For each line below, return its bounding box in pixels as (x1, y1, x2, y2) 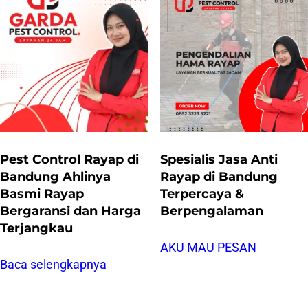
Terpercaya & (159, 186, 244, 201)
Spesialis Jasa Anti (159, 151, 278, 166)
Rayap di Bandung (159, 168, 278, 184)
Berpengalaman (159, 203, 263, 218)
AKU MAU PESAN (159, 240, 256, 254)
